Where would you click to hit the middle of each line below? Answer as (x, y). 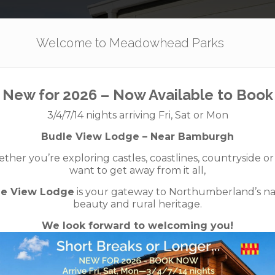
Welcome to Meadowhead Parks (130, 43)
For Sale (174, 32)
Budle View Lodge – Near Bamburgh (137, 137)
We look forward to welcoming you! (137, 226)
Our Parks (40, 32)
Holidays (109, 32)
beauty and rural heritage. (137, 204)
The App (238, 32)
